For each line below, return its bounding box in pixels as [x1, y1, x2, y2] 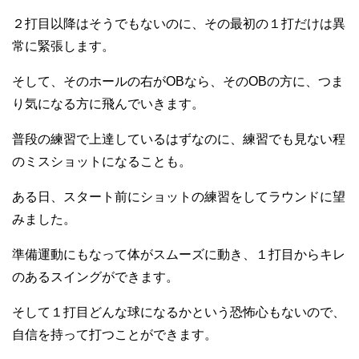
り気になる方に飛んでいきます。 [12, 97, 204, 111]
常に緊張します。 [12, 39, 115, 54]
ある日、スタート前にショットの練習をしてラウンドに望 [12, 190, 345, 204]
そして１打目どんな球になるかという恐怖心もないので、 [12, 305, 345, 320]
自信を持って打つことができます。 [12, 328, 217, 342]
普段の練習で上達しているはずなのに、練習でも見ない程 [12, 132, 345, 147]
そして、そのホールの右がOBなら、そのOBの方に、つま [12, 75, 344, 89]
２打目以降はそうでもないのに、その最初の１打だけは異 [12, 17, 345, 31]
